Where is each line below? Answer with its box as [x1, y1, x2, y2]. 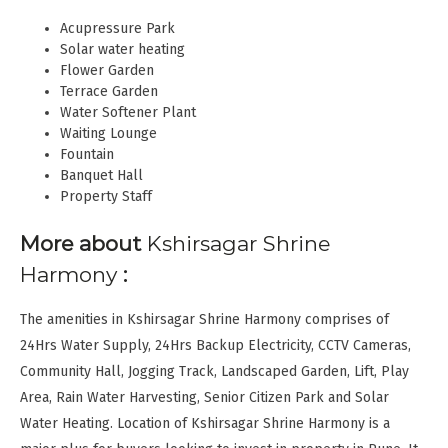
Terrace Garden [60, 82, 158, 100]
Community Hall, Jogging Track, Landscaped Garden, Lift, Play [20, 363, 409, 381]
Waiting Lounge [60, 124, 157, 142]
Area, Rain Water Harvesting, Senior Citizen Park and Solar [20, 389, 389, 407]
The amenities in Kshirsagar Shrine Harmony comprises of [20, 311, 389, 329]
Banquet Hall [60, 166, 143, 184]
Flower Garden [60, 61, 154, 79]
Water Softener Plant [60, 103, 196, 121]
